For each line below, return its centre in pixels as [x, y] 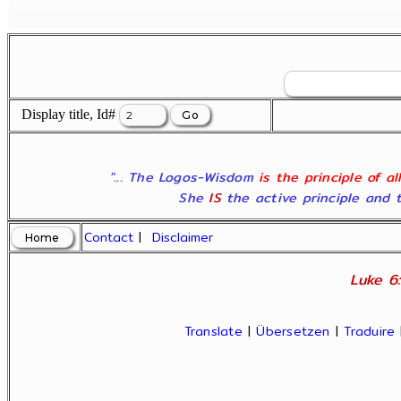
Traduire [370, 331]
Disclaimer [183, 237]
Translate [213, 331]
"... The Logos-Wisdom [184, 177]
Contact [109, 237]
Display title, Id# [65, 114]
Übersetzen [293, 331]
